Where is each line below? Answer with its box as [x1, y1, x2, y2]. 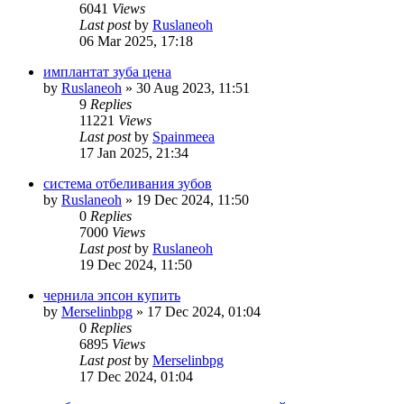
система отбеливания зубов [43, 175, 212, 191]
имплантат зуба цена [43, 63, 171, 79]
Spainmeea [152, 128, 215, 144]
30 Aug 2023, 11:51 [136, 79, 250, 96]
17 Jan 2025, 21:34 [79, 144, 188, 161]
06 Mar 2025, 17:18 [79, 32, 193, 49]
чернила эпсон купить [43, 287, 180, 303]
